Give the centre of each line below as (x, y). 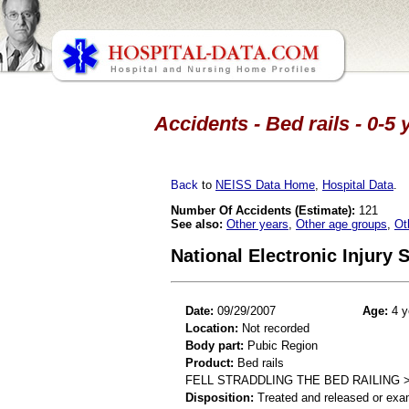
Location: (212, 328)
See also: (197, 224)
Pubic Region (281, 345)
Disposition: (220, 397)
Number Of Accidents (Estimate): (263, 210)
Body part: (215, 345)
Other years (257, 224)
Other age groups (341, 224)
